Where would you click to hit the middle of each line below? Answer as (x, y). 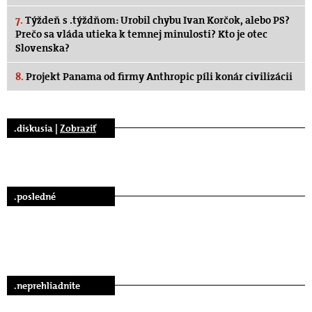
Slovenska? (42, 48)
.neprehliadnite (47, 285)
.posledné (35, 196)
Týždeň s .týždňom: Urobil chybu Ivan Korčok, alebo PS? (156, 20)
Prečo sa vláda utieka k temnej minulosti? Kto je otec (141, 34)
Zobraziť (78, 128)
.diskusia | (37, 128)
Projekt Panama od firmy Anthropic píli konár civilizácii (158, 76)
